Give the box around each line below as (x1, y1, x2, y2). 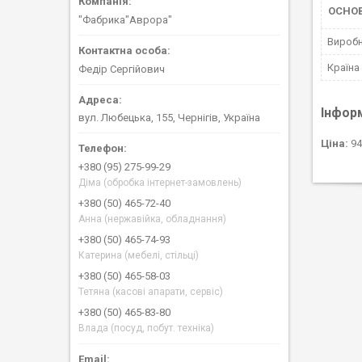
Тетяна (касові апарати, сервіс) (78, 286, 223, 298)
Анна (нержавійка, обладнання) (78, 213, 226, 225)
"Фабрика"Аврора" (78, 13, 172, 26)
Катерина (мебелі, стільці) (78, 250, 199, 262)
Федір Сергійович (78, 62, 165, 75)
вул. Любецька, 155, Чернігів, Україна (78, 112, 260, 124)
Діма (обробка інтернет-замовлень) (78, 177, 242, 189)
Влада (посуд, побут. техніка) (78, 322, 214, 335)
